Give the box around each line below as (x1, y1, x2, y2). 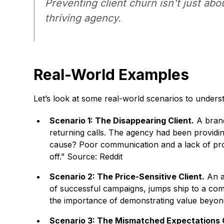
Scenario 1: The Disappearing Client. (49, 115, 194, 125)
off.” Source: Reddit (49, 151, 123, 161)
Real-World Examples (33, 65, 189, 83)
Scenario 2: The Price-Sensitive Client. (49, 171, 205, 181)
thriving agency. (45, 12, 121, 24)
